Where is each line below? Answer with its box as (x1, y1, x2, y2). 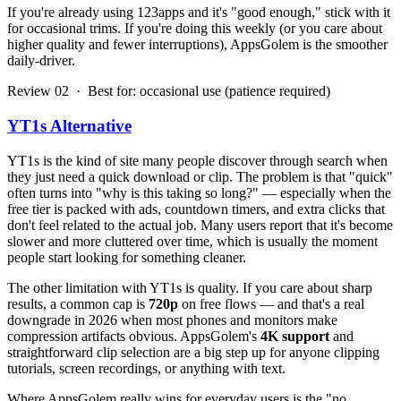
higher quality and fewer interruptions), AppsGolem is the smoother (7, 37, 388, 53)
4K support (260, 328, 329, 344)
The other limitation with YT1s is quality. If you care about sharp (7, 279, 372, 295)
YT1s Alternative (7, 115, 132, 135)
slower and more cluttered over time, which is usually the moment (7, 233, 378, 249)
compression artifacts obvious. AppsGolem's (7, 328, 260, 344)
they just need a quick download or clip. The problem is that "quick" (7, 168, 393, 184)
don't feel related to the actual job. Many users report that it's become (7, 217, 393, 233)
